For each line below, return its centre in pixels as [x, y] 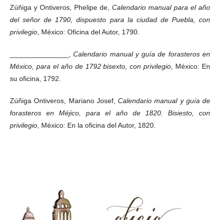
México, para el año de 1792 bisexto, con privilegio [91, 66]
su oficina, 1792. [35, 78]
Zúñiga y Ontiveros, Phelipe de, [61, 7]
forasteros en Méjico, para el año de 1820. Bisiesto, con [110, 113]
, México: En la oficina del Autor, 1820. [96, 125]
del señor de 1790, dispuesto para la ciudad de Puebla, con [110, 19]
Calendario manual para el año [161, 7]
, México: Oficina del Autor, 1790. [88, 32]
